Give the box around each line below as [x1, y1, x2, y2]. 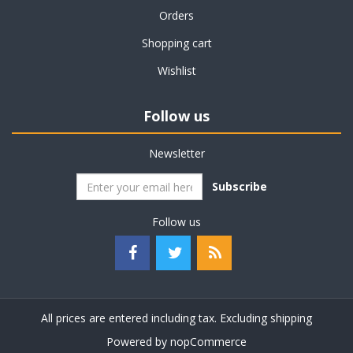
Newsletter [148, 146, 205, 161]
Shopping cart [141, 35, 212, 50]
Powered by [106, 334, 170, 349]
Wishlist [157, 63, 196, 78]
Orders [159, 8, 194, 23]
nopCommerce [170, 334, 247, 349]
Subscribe [212, 179, 267, 194]
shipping [270, 310, 312, 325]
